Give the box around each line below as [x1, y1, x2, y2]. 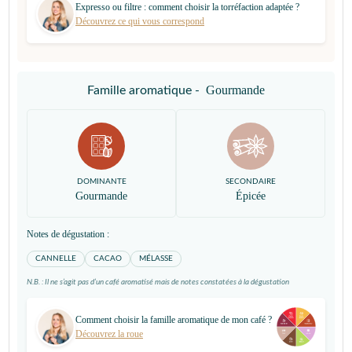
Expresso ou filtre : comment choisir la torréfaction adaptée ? [75, 2, 299, 13]
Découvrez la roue [75, 328, 143, 339]
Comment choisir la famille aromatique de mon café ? [75, 314, 272, 325]
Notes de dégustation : [27, 229, 109, 240]
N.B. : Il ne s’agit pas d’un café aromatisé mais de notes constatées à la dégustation [27, 278, 289, 286]
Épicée [236, 190, 266, 202]
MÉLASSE [139, 255, 173, 262]
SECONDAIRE [225, 178, 276, 185]
